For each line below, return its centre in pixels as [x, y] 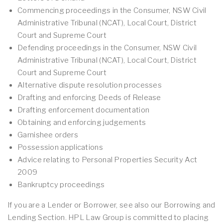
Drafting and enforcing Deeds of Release [89, 98]
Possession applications [60, 147]
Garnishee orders [48, 135]
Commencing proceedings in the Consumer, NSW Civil [112, 10]
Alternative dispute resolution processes [90, 85]
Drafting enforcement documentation [84, 110]
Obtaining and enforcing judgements [82, 122]
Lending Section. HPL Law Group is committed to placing [108, 218]
